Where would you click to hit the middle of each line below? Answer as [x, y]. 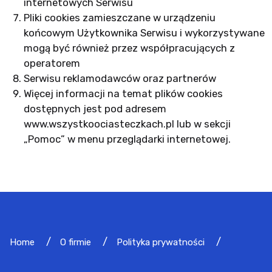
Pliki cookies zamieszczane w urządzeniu [119, 18]
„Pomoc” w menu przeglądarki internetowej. [127, 139]
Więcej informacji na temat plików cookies [123, 93]
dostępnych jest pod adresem [95, 109]
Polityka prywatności [161, 243]
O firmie [76, 243]
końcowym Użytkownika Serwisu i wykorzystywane [144, 33]
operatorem [52, 63]
